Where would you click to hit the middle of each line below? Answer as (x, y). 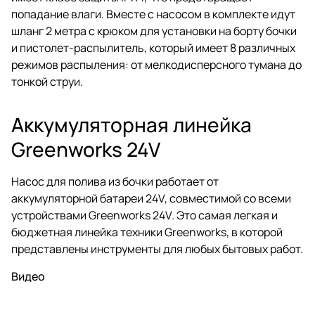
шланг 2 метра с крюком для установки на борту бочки (154, 31)
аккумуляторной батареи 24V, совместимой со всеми (151, 198)
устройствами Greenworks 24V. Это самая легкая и (144, 215)
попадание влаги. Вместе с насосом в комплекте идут (153, 14)
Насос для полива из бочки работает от (115, 181)
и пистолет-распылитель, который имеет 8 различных (153, 47)
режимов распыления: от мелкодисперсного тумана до (156, 64)
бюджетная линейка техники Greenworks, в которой (147, 232)
